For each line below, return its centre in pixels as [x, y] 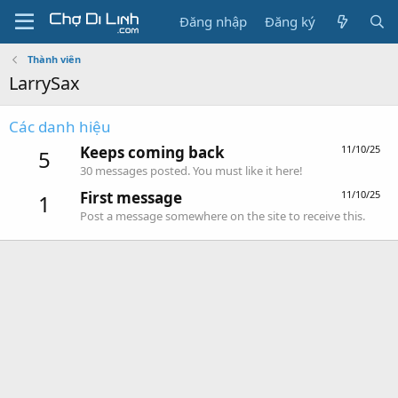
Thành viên [54, 59]
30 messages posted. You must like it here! [191, 171]
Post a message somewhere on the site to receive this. [223, 215]
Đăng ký [291, 21]
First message [131, 197]
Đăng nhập [214, 21]
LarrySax [44, 83]
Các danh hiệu [60, 127]
